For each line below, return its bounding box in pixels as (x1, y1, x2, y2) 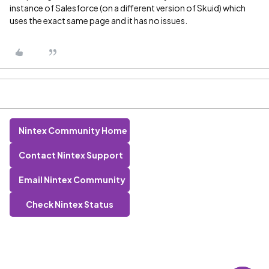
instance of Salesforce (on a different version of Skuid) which (10, 2, 246, 13)
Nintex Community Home (19, 125, 127, 136)
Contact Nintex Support (19, 150, 123, 160)
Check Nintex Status (26, 199, 113, 210)
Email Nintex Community (19, 174, 125, 185)
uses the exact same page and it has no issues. (10, 15, 187, 26)
